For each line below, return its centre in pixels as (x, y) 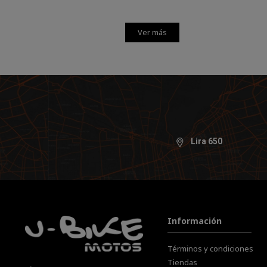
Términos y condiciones (211, 249)
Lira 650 (207, 141)
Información (195, 221)
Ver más (153, 32)
